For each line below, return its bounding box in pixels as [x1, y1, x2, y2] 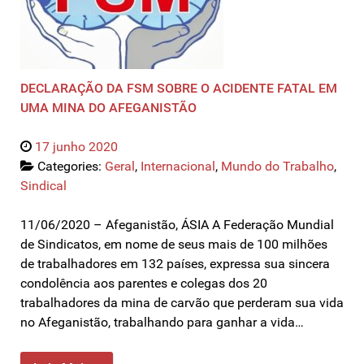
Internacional [141, 158, 215, 174]
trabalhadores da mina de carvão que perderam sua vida [20, 294, 344, 310]
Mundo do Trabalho [221, 158, 334, 174]
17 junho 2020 [35, 138, 118, 154]
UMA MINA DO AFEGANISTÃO [20, 99, 197, 115]
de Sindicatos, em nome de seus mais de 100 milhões [20, 236, 327, 252]
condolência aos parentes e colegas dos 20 [20, 275, 267, 291]
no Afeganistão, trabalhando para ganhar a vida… [20, 314, 304, 330]
